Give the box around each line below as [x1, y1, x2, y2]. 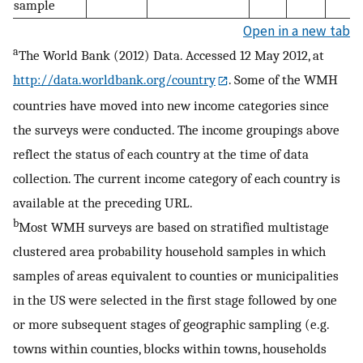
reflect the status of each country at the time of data [13, 146, 309, 163]
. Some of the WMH [228, 71, 339, 88]
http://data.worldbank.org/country [13, 71, 216, 88]
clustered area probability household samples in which [13, 243, 326, 260]
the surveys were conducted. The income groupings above [13, 122, 340, 139]
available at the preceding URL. [13, 194, 193, 211]
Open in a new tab [243, 22, 350, 41]
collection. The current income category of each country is [13, 170, 340, 187]
